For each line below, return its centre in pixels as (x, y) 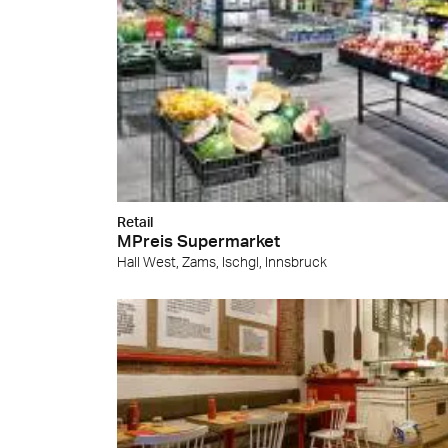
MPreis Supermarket (198, 241)
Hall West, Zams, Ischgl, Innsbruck (222, 262)
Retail (135, 222)
